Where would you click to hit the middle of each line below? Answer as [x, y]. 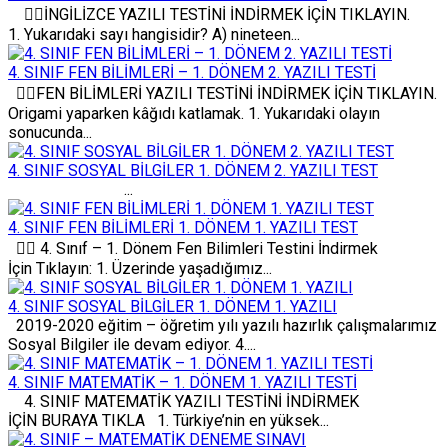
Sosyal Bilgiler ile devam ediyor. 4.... [132, 344]
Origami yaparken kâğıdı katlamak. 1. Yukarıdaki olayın [194, 113]
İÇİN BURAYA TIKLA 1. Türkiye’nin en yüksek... [168, 420]
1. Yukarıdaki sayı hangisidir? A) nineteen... [154, 34]
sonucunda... [50, 132]
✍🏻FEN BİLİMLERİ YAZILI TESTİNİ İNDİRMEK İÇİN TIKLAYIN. [222, 93]
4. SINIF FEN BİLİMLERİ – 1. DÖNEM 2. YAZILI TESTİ [192, 72]
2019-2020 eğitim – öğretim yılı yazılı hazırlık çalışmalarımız [222, 325]
